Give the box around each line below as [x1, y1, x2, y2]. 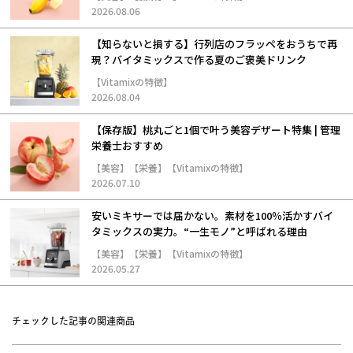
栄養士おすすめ [91, 138, 163, 154]
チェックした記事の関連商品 [12, 316, 135, 326]
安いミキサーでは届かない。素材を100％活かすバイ [91, 208, 333, 224]
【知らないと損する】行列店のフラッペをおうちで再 [91, 36, 337, 52]
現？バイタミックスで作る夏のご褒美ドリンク [91, 52, 307, 68]
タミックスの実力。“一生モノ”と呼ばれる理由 [91, 224, 307, 240]
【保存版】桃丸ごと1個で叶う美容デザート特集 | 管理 [91, 122, 340, 138]
